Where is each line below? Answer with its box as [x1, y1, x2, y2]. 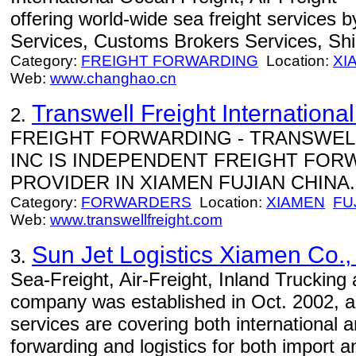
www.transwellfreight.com [50, 211, 222, 228]
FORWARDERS [81, 194, 192, 211]
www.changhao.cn [50, 70, 176, 87]
